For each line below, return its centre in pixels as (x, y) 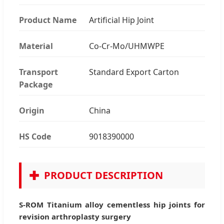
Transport (38, 72)
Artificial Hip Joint (121, 20)
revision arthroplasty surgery (75, 216)
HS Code (35, 136)
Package (36, 84)
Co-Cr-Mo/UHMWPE (127, 46)
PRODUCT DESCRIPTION (103, 175)
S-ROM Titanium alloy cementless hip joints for (112, 204)
